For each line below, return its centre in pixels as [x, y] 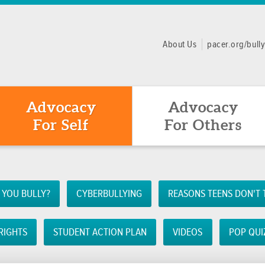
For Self [61, 125]
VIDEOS [188, 232]
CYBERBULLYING [109, 194]
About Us [180, 44]
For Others [203, 125]
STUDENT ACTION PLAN [100, 232]
